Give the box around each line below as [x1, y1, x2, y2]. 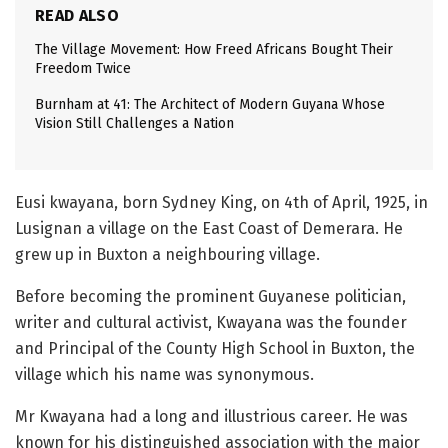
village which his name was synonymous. [15, 364, 314, 384]
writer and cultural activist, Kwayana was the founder [15, 312, 407, 332]
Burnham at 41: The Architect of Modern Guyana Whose [35, 95, 385, 113]
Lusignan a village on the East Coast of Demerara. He [15, 218, 403, 238]
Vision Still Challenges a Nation [35, 114, 234, 132]
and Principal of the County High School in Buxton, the [15, 338, 415, 358]
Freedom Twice [35, 59, 131, 77]
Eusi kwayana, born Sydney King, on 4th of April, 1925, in [15, 192, 428, 212]
